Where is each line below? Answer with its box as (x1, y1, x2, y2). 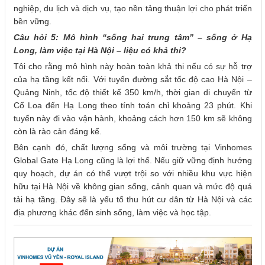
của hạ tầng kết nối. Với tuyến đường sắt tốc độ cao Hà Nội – (14, 74, 252, 84)
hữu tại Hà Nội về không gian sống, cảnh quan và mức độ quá (14, 181, 252, 191)
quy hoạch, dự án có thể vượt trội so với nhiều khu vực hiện (14, 168, 252, 178)
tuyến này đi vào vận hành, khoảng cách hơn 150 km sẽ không (14, 113, 252, 123)
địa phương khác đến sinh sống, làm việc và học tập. (14, 207, 211, 217)
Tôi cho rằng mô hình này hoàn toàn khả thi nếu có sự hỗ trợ (14, 61, 252, 71)
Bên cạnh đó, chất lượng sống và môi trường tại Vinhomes (14, 142, 252, 152)
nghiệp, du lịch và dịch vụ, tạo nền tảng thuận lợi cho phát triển (14, 3, 252, 13)
